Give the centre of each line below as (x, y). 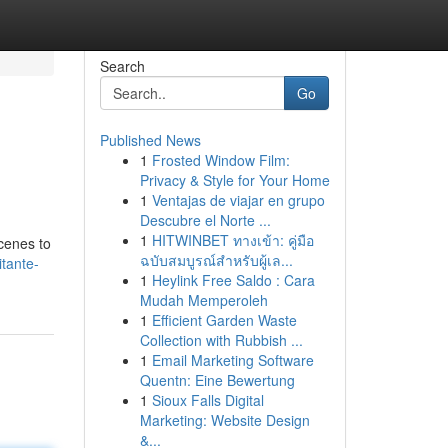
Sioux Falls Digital (207, 400)
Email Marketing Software (232, 360)
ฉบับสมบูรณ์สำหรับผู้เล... (216, 260)
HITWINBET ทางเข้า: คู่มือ (232, 240)
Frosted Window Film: (220, 160)
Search (122, 66)
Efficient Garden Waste (224, 320)
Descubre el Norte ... (205, 220)
